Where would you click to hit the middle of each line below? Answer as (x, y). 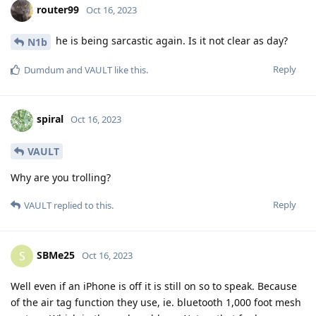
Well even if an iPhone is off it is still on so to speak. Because (154, 286)
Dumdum (44, 69)
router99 (58, 9)
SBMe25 (56, 255)
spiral (50, 119)
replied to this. (83, 206)
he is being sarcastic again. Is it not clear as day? (170, 40)
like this (129, 69)
